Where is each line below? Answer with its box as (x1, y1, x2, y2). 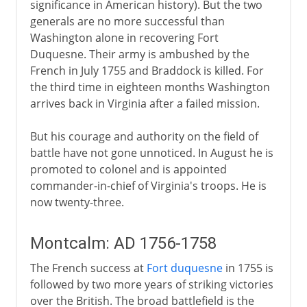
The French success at (29, 260, 147, 275)
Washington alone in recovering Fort (29, 29, 219, 45)
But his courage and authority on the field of (29, 128, 258, 144)
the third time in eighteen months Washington (29, 79, 270, 95)
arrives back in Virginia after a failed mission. (29, 95, 260, 111)
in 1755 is (222, 260, 273, 275)
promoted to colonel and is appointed (29, 161, 227, 177)
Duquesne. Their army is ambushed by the (29, 46, 249, 62)
